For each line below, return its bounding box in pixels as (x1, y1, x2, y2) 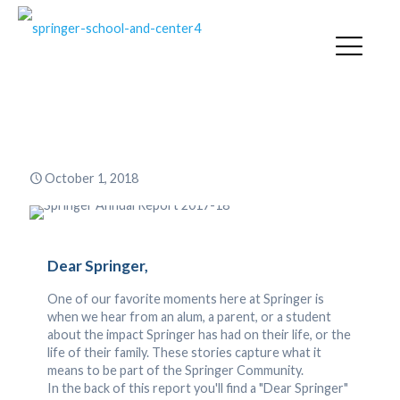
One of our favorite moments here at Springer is (47, 291, 324, 306)
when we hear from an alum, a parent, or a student (47, 309, 331, 324)
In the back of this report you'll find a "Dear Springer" (47, 380, 348, 396)
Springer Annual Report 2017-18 (30, 96, 370, 124)
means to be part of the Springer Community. (47, 362, 304, 378)
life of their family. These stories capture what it (47, 345, 321, 360)
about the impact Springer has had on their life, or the (47, 327, 351, 342)
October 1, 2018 (45, 171, 139, 186)
